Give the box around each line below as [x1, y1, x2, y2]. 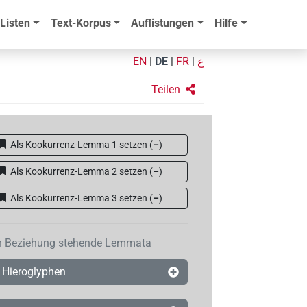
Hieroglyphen [1, 265, 66, 279]
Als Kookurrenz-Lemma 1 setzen [10, 138, 148, 150]
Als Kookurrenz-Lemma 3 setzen [10, 192, 148, 204]
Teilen [151, 82, 180, 96]
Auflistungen [131, 16, 195, 30]
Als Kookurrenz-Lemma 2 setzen [10, 165, 148, 177]
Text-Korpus [50, 16, 111, 30]
